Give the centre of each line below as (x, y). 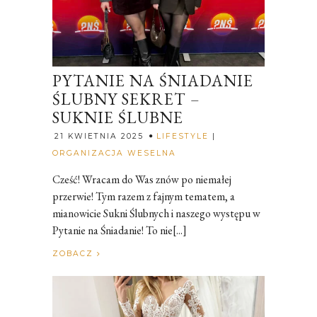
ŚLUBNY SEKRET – (126, 99)
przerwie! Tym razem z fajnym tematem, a (144, 196)
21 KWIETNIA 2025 (99, 136)
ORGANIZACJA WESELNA (114, 153)
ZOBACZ (75, 253)
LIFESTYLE (183, 136)
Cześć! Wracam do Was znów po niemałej (142, 179)
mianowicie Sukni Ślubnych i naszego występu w (156, 213)
